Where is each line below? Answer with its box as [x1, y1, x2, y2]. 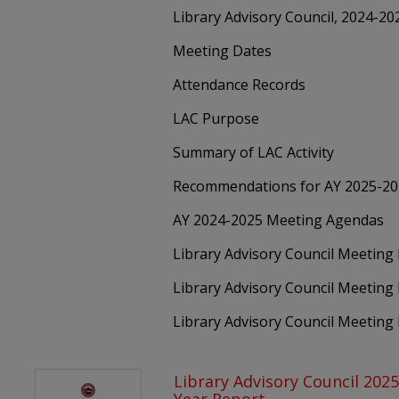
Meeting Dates [173, 41, 273, 61]
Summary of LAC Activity [173, 142, 335, 163]
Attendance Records [173, 75, 306, 95]
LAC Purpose [173, 109, 260, 129]
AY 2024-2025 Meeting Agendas [173, 210, 385, 231]
